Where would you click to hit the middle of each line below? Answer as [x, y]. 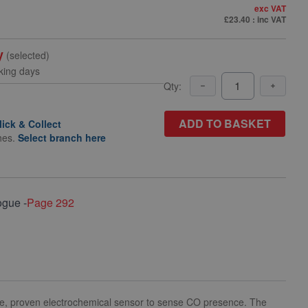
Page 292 [51, 202]
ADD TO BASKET [224, 123]
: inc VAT [269, 19]
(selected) [27, 55]
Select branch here [62, 137]
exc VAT [270, 8]
